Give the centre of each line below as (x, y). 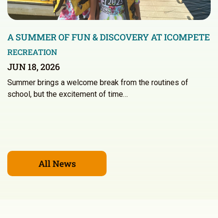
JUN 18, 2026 (34, 67)
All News (57, 164)
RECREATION (32, 52)
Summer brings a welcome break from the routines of (98, 83)
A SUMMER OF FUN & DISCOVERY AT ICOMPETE (109, 37)
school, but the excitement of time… (68, 94)
